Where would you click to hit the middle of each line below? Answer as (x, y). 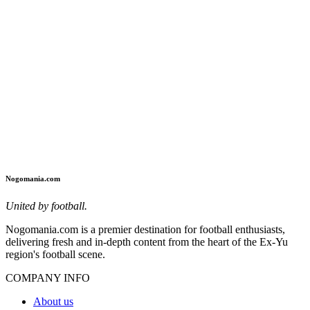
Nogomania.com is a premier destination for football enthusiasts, (145, 230)
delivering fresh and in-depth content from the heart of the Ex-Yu (147, 242)
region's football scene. (55, 255)
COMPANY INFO (48, 278)
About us (53, 302)
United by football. (46, 206)
